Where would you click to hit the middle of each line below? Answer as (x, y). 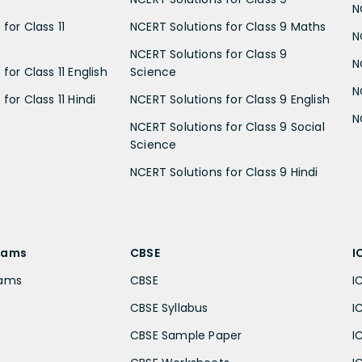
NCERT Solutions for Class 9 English (230, 99)
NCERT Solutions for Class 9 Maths (228, 26)
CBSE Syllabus (169, 307)
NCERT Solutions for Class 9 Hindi (224, 172)
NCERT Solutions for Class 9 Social (227, 126)
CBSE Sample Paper (186, 335)
